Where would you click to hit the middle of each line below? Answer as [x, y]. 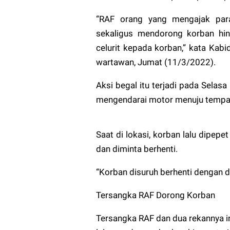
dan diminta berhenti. [137, 149]
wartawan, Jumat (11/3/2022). [156, 62]
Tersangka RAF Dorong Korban [156, 195]
